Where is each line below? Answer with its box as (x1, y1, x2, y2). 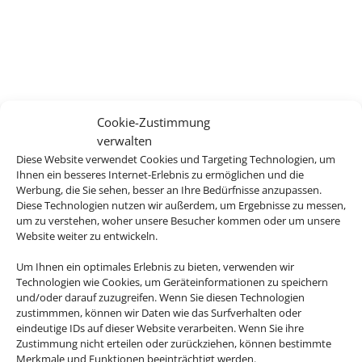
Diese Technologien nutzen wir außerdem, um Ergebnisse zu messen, (16, 197, 346, 212)
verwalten (97, 132, 152, 148)
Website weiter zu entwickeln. (16, 228, 158, 242)
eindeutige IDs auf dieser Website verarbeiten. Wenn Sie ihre (16, 320, 304, 335)
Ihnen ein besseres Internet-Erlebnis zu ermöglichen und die (16, 166, 304, 181)
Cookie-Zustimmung (97, 113, 210, 129)
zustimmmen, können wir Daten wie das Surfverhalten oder (16, 305, 301, 319)
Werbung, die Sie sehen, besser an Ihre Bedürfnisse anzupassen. (16, 182, 322, 196)
